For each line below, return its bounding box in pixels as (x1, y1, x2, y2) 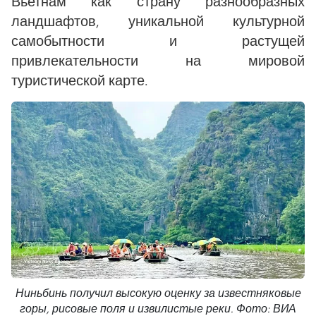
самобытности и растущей (11, 32, 305, 49)
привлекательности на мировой (11, 51, 305, 69)
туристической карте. (11, 71, 148, 89)
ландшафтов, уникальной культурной (11, 12, 305, 30)
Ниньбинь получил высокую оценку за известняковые (15, 286, 301, 300)
